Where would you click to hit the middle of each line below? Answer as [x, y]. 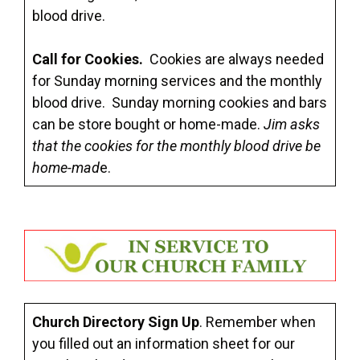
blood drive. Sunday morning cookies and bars [180, 102]
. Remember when [258, 322]
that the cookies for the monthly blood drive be [176, 145]
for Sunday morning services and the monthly [177, 80]
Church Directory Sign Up [116, 322]
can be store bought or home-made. [148, 124]
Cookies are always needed [235, 59]
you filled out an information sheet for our [164, 344]
